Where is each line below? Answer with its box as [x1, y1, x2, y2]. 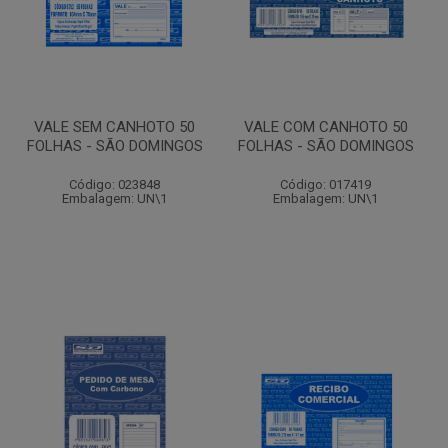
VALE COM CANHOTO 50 [243, 118, 408, 136]
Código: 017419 [280, 177, 371, 192]
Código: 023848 [69, 177, 160, 192]
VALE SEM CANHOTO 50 [34, 118, 195, 136]
